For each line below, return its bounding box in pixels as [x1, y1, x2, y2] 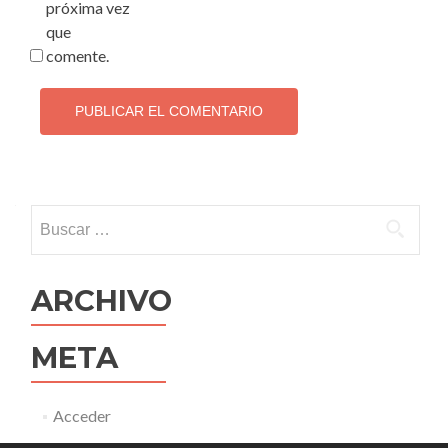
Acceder [52, 406, 111, 425]
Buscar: [30, 206, 82, 225]
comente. [46, 46, 109, 65]
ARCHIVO [31, 283, 172, 318]
